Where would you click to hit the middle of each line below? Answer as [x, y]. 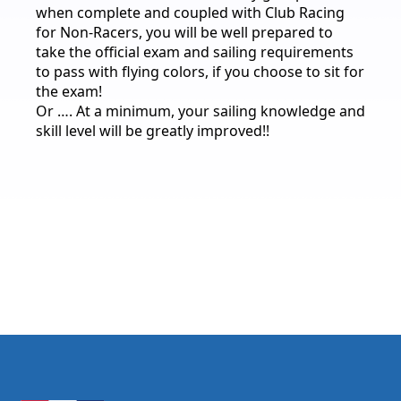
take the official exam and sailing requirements [195, 52]
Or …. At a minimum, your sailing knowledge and [200, 111]
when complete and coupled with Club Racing [190, 13]
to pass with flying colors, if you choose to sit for [200, 72]
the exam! [69, 92]
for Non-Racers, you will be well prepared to [184, 33]
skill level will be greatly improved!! [153, 131]
